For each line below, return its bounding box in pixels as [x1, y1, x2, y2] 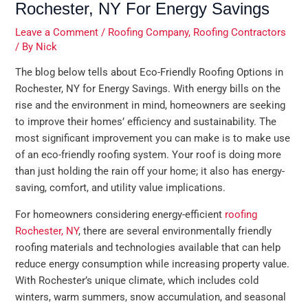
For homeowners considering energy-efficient [15, 208, 225, 221]
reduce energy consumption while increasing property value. [15, 257, 290, 270]
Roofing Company [108, 25, 189, 38]
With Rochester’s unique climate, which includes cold [15, 274, 259, 287]
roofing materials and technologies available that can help [15, 241, 281, 254]
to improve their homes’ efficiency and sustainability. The [15, 115, 277, 129]
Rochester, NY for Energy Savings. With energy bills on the [15, 82, 281, 96]
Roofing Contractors [193, 25, 287, 38]
